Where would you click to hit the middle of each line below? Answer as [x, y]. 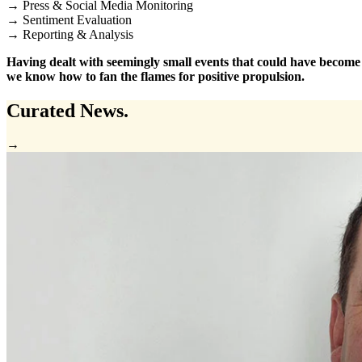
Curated [43, 110]
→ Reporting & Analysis [70, 34]
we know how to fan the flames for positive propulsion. [156, 76]
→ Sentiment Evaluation [69, 19]
